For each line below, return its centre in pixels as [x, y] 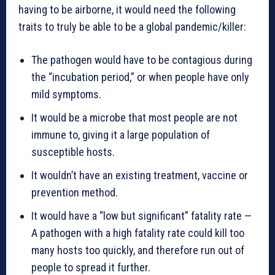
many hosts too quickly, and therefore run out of [138, 250]
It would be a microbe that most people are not [134, 118]
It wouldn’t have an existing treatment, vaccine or [140, 176]
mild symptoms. [66, 95]
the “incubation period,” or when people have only [140, 77]
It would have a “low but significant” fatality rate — [141, 216]
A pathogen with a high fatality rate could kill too [138, 233]
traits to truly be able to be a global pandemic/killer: [132, 27]
